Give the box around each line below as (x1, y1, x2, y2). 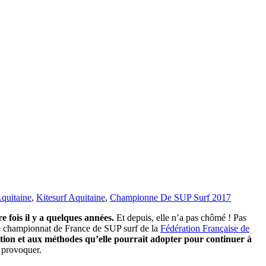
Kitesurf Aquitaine (36, 192, 105, 202)
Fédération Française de (160, 223, 249, 233)
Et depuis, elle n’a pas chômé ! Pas (114, 212, 246, 223)
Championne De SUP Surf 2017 (110, 192, 231, 202)
